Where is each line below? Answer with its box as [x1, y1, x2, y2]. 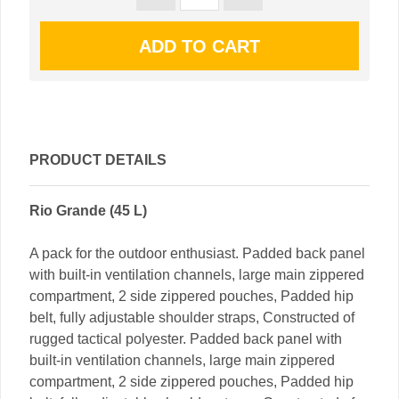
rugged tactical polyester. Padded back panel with [29, 331, 342, 347]
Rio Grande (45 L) [29, 203, 147, 219]
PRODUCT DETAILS [29, 152, 167, 168]
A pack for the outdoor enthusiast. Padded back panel [29, 246, 365, 262]
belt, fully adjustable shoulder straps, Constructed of [29, 310, 354, 326]
